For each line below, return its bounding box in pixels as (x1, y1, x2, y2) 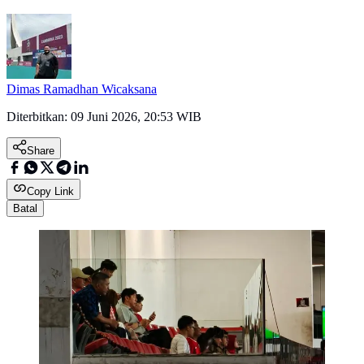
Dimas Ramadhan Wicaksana (6, 82, 157, 97)
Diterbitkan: (6, 110, 71, 124)
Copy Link (27, 185, 74, 198)
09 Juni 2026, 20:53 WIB (71, 110, 201, 124)
